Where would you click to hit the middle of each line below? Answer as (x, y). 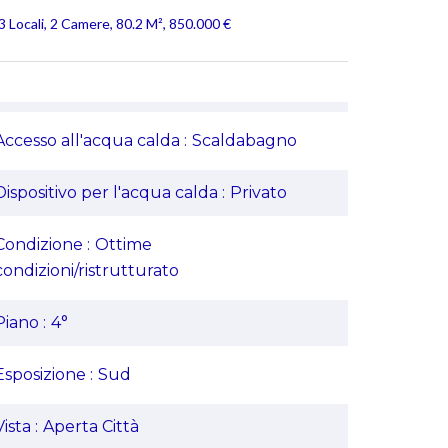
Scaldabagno (244, 140)
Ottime (123, 244)
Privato (258, 192)
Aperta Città (91, 426)
